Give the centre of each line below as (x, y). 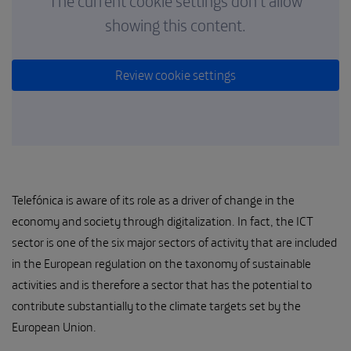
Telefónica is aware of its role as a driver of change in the (153, 200)
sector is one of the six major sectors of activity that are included (174, 242)
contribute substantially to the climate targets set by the (156, 306)
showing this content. (175, 25)
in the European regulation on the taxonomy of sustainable (161, 264)
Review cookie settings (175, 75)
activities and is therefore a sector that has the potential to (162, 285)
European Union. (55, 327)
